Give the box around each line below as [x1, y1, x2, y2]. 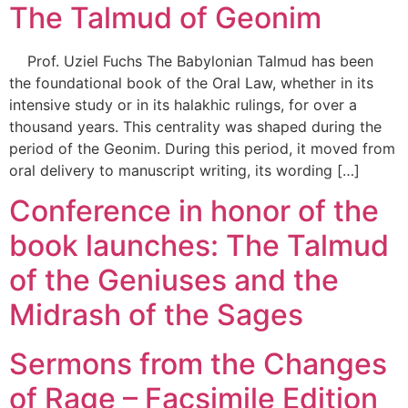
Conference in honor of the [9, 192, 379, 229]
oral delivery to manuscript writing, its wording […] [9, 160, 360, 179]
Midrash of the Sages [9, 296, 303, 332]
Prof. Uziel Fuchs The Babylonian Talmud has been [9, 51, 373, 70]
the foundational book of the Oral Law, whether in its [9, 73, 373, 92]
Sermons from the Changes [9, 345, 387, 382]
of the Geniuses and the [9, 261, 339, 298]
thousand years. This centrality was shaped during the [9, 117, 382, 136]
